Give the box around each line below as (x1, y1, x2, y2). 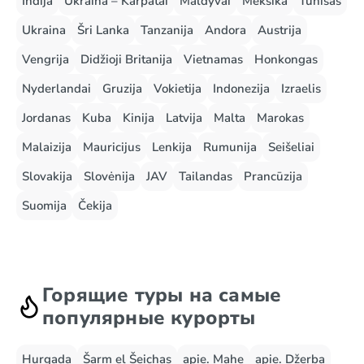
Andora (205, 22, 246, 38)
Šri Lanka (77, 22, 129, 38)
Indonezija (213, 80, 270, 97)
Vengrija (22, 51, 69, 67)
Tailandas (179, 168, 232, 184)
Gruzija (102, 80, 142, 97)
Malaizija (22, 139, 71, 155)
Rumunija (203, 139, 257, 155)
